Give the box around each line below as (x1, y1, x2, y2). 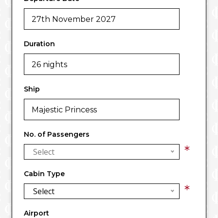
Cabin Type (24, 169, 65, 178)
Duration (24, 39, 55, 48)
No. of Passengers (24, 130, 90, 139)
